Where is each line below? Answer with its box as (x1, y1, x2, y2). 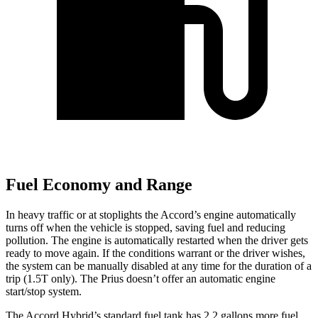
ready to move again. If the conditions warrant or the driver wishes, (6, 247, 305, 260)
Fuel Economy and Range (6, 175, 192, 194)
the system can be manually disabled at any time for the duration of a (6, 260, 312, 273)
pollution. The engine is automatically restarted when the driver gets (6, 234, 308, 247)
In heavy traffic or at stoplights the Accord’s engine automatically (6, 209, 296, 221)
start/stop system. (6, 285, 82, 298)
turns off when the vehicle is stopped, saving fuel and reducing (6, 221, 285, 234)
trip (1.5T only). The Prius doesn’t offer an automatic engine (6, 273, 275, 285)
